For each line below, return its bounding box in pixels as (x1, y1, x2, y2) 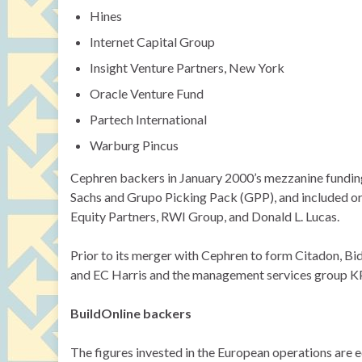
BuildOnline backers (70, 305, 192, 321)
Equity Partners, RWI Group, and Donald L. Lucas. (70, 208, 339, 224)
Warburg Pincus (90, 137, 179, 153)
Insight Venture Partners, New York (90, 60, 284, 75)
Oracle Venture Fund (90, 86, 204, 101)
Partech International (90, 112, 207, 127)
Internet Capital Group (90, 34, 215, 49)
